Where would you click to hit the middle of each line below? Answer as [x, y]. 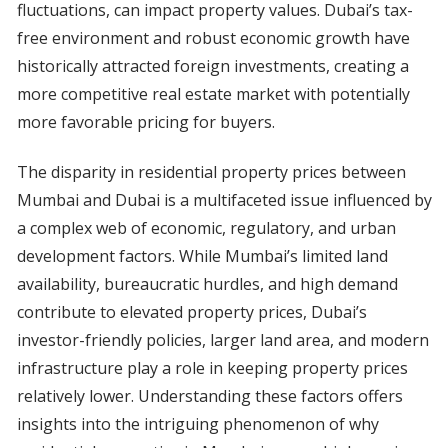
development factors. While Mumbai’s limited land [202, 256]
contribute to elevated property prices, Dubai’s [191, 312]
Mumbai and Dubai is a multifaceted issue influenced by [224, 200]
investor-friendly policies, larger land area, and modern [222, 340]
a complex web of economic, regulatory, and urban [206, 228]
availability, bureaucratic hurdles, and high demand [207, 284]
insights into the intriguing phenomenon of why [197, 424]
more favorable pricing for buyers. [145, 122]
